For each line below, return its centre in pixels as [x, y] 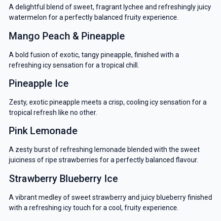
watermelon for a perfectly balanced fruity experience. [93, 18]
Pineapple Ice [38, 83]
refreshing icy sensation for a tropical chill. [74, 65]
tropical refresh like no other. [53, 112]
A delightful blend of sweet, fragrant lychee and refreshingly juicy [110, 7]
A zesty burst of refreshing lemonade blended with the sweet [104, 150]
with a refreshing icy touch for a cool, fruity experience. [93, 207]
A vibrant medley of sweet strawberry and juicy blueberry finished [110, 197]
